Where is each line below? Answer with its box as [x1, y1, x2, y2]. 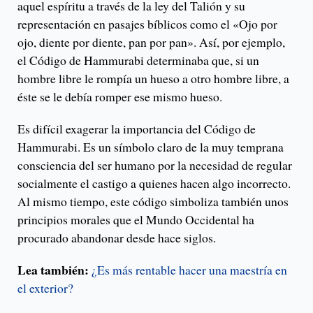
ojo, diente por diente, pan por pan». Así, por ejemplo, [17, 34, 285, 51]
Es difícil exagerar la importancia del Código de [17, 120, 256, 138]
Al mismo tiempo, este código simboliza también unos [17, 193, 289, 210]
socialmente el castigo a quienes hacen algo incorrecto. [17, 175, 291, 192]
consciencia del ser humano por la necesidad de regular [17, 156, 292, 174]
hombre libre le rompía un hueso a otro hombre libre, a [17, 70, 289, 87]
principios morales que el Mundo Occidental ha [17, 211, 254, 228]
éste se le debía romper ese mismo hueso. [17, 88, 222, 105]
